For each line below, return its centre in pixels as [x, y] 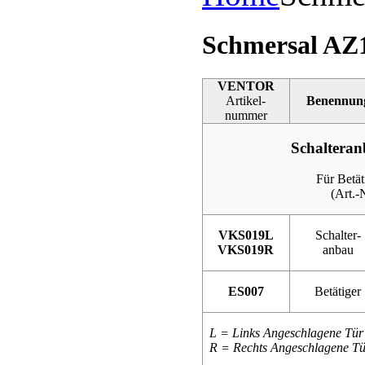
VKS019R [246, 250]
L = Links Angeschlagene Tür [283, 333]
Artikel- [246, 101]
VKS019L [246, 235]
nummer [246, 115]
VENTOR [246, 86]
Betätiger [338, 291]
